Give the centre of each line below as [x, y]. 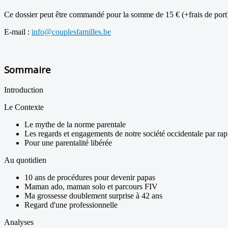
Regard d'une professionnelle [71, 205]
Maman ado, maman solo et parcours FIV [91, 187]
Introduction [24, 90]
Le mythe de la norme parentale [75, 125]
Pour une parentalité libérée [68, 143]
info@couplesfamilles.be [71, 32]
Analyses [19, 222]
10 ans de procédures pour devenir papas [90, 178]
